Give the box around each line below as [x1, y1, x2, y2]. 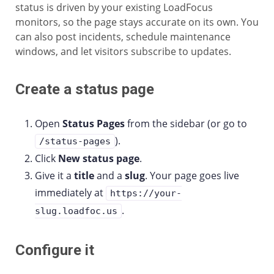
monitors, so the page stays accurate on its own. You [15, 15, 259, 29]
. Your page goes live [145, 169, 239, 182]
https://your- [110, 188, 182, 199]
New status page [58, 152, 139, 165]
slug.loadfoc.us [35, 206, 117, 217]
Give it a [35, 169, 74, 182]
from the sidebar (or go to [125, 117, 247, 130]
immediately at [35, 186, 106, 199]
